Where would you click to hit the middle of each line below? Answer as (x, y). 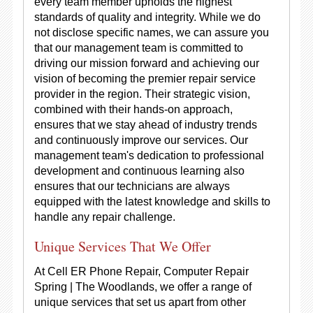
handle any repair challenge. (104, 217)
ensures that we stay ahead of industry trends (145, 125)
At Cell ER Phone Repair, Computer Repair (141, 271)
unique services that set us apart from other (140, 302)
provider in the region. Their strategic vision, (142, 94)
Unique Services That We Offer (122, 246)
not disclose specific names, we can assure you (151, 32)
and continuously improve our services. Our (141, 140)
